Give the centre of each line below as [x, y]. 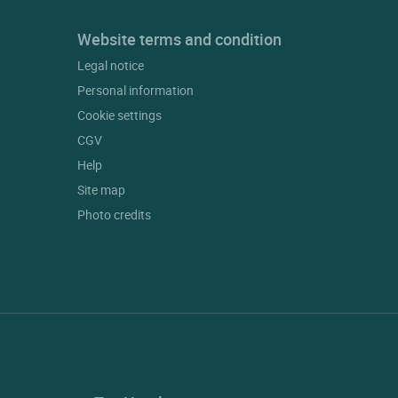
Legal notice [111, 66]
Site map [102, 190]
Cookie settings [120, 115]
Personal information [136, 91]
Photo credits [115, 215]
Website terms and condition [180, 40]
